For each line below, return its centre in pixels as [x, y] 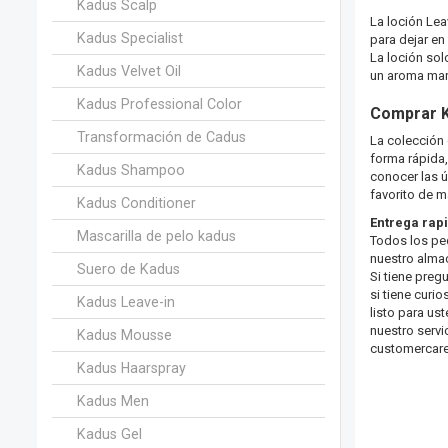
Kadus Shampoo [131, 169]
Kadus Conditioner [136, 202]
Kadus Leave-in [126, 301]
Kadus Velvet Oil [129, 70]
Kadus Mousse [124, 334]
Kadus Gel [109, 433]
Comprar [403, 114]
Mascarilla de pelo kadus [156, 235]
